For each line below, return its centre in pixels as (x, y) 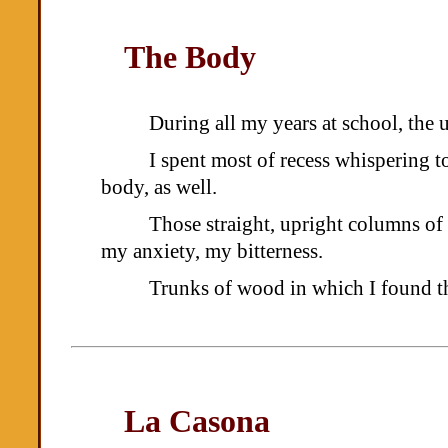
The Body (194, 57)
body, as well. (159, 186)
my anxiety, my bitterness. (212, 250)
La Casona (197, 421)
